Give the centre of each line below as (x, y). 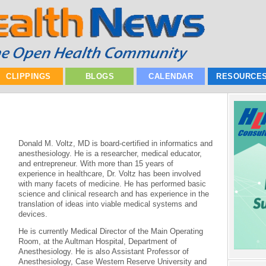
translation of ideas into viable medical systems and (108, 204)
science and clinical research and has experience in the (114, 194)
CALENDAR (171, 76)
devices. (33, 214)
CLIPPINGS (28, 76)
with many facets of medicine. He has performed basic (113, 183)
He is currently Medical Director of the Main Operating (111, 232)
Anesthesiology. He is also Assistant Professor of (104, 252)
